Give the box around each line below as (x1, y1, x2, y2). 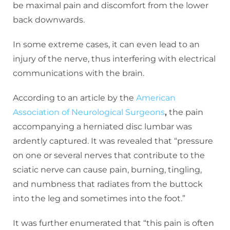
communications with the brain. (13, 68, 144, 78)
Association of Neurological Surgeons (13, 107, 165, 117)
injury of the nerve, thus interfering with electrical (13, 53, 216, 64)
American (136, 92, 176, 103)
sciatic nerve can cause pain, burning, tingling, (13, 164, 202, 175)
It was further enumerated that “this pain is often (13, 218, 214, 228)
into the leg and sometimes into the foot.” (13, 193, 185, 203)
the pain (169, 107, 203, 117)
